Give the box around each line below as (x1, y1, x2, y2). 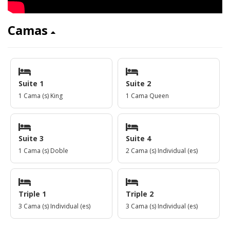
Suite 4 (126, 133, 151, 144)
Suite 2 (126, 78, 151, 88)
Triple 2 (126, 188, 154, 199)
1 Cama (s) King (18, 91, 63, 100)
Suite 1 (18, 78, 44, 88)
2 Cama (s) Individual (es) (126, 146, 198, 156)
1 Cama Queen (126, 91, 169, 100)
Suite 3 (18, 133, 44, 144)
